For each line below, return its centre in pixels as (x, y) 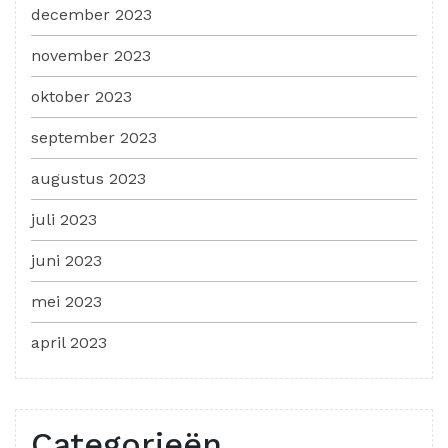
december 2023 (91, 14)
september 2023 (94, 137)
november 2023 (91, 55)
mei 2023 (66, 301)
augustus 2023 (88, 178)
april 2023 (69, 342)
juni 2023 (66, 260)
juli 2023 (64, 219)
